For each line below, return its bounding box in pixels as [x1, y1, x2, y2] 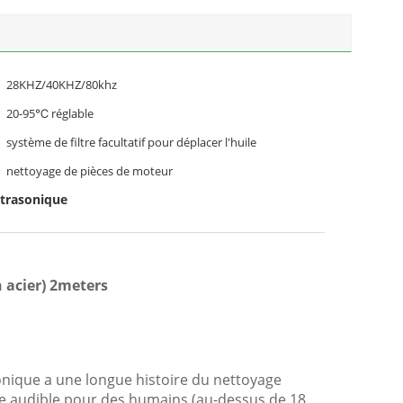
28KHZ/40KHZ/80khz [6, 76, 117, 93]
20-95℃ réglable [6, 105, 94, 121]
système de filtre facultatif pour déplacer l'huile [6, 134, 256, 150]
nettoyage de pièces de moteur [6, 163, 173, 179]
